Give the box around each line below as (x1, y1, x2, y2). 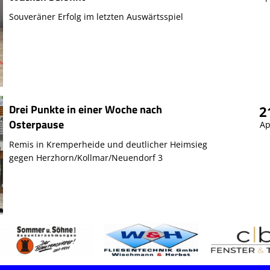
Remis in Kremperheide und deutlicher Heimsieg (8, 138, 207, 150)
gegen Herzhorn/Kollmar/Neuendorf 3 (8, 151, 163, 163)
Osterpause (8, 116, 64, 133)
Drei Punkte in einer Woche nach (8, 101, 162, 118)
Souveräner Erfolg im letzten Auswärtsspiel (8, 10, 183, 22)
